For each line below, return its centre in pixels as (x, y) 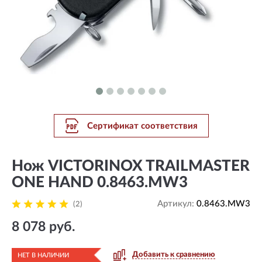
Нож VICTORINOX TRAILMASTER (131, 166)
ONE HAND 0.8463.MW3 (100, 182)
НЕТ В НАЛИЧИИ (43, 255)
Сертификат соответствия (142, 126)
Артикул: (177, 204)
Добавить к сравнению (174, 255)
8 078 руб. (43, 227)
